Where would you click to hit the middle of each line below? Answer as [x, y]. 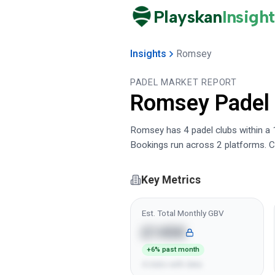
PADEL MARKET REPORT [184, 83]
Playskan [188, 17]
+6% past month [173, 249]
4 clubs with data [172, 264]
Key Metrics [171, 180]
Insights [148, 54]
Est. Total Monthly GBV [183, 213]
